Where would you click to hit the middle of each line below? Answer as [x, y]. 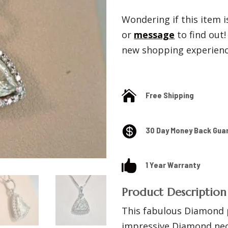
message [154, 35]
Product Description [174, 192]
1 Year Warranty [173, 164]
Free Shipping [170, 95]
